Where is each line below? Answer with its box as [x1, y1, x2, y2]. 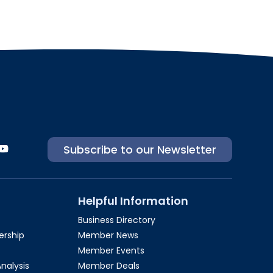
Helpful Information [78, 193, 189, 208]
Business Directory [78, 213, 156, 226]
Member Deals [78, 259, 140, 272]
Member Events [78, 244, 145, 257]
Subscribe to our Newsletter [63, 142, 217, 158]
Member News [78, 229, 139, 241]
